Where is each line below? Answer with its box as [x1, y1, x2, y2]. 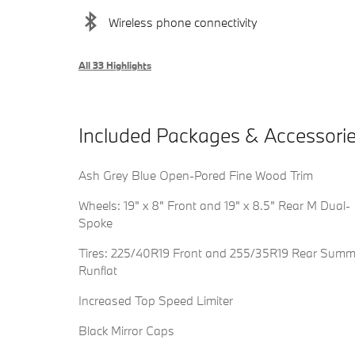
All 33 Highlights [78, 59, 151, 72]
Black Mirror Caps [78, 323, 174, 339]
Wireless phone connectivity [109, 13, 258, 30]
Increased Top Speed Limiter [78, 292, 233, 309]
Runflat [78, 262, 117, 279]
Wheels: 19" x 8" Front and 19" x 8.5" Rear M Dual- [78, 197, 350, 214]
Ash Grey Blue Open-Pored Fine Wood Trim [78, 167, 313, 184]
